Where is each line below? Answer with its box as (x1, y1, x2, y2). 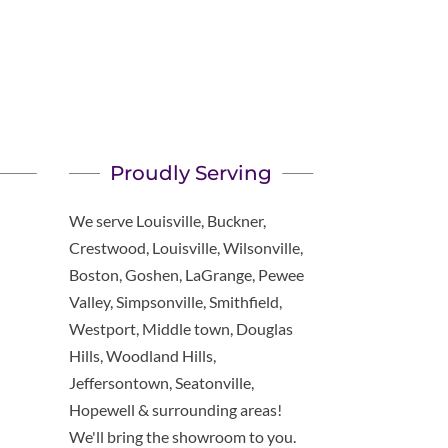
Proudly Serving (110, 161, 273, 186)
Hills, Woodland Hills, (68, 346, 216, 366)
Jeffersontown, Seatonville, (68, 373, 254, 393)
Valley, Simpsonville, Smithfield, (68, 292, 282, 312)
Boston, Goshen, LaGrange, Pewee (68, 265, 304, 285)
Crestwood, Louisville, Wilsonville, (68, 238, 303, 258)
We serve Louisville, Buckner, (68, 211, 266, 231)
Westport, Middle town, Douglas (68, 319, 293, 339)
